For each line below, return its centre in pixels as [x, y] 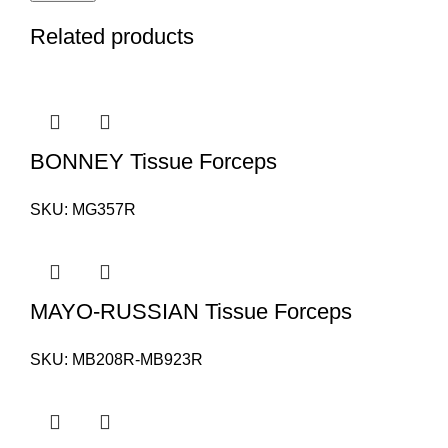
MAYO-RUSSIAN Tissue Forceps [191, 311]
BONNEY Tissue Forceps [153, 161]
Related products [112, 36]
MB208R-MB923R [137, 359]
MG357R [104, 209]
